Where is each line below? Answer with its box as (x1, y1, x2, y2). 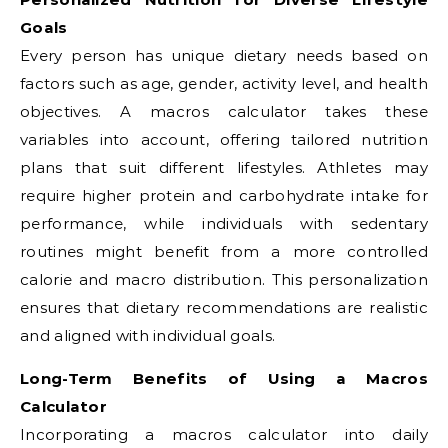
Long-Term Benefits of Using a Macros (20, 369, 428, 388)
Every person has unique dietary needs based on (20, 46, 428, 65)
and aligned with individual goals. (20, 326, 276, 345)
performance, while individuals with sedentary (20, 214, 428, 233)
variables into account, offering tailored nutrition (20, 130, 428, 149)
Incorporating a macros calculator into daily (20, 425, 428, 444)
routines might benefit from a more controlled (20, 242, 428, 261)
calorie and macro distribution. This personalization (20, 270, 428, 289)
